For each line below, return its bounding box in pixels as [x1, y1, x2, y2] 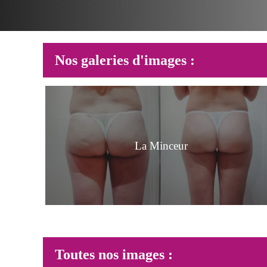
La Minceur [134, 139, 188, 152]
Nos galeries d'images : [55, 52, 195, 68]
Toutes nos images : [55, 247, 173, 262]
